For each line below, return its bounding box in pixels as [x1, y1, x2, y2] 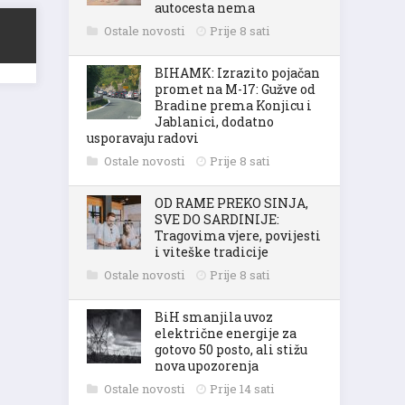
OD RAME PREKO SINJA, [155, 194, 308, 212]
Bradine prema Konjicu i [155, 97, 312, 114]
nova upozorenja [155, 357, 259, 374]
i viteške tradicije [155, 243, 268, 260]
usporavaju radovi [87, 129, 199, 146]
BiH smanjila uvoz [155, 308, 273, 325]
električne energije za [155, 325, 297, 342]
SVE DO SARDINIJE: [155, 211, 279, 228]
